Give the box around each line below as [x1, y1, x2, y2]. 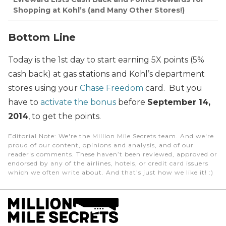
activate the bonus [40, 97, 116, 107]
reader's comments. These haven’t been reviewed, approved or [8, 150, 217, 158]
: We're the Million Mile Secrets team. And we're [54, 132, 214, 140]
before [116, 97, 147, 107]
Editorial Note [8, 132, 54, 140]
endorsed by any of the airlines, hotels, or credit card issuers [8, 159, 208, 167]
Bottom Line [8, 31, 76, 43]
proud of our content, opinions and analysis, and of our [8, 141, 194, 149]
